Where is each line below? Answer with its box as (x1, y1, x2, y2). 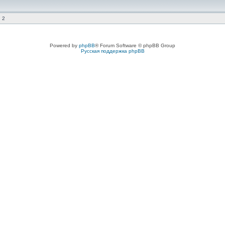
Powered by (50, 43, 79, 48)
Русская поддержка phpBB (80, 48, 145, 54)
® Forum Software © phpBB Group (95, 43, 175, 48)
